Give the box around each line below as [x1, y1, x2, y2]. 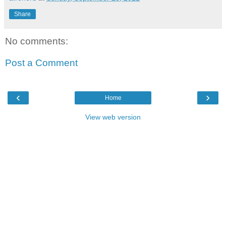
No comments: [5, 35, 68, 46]
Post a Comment [5, 58, 78, 69]
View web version [85, 112, 141, 121]
